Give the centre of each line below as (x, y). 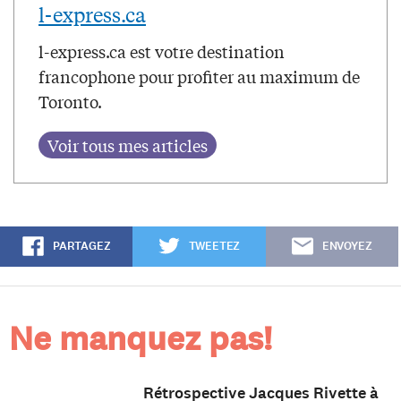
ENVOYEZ (347, 247)
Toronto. (70, 102)
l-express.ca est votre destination (162, 51)
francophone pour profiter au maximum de (199, 77)
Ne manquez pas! (141, 339)
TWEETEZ (214, 247)
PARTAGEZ (81, 247)
